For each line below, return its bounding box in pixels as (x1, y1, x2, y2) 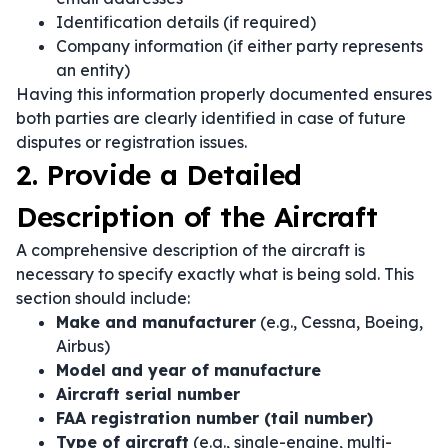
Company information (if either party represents (56, 36, 423, 56)
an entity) (56, 60, 130, 80)
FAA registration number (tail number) (56, 408, 373, 428)
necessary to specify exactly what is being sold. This (16, 264, 414, 284)
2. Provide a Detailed (16, 157, 303, 192)
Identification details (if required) (56, 12, 316, 32)
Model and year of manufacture (56, 360, 321, 380)
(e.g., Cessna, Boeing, (256, 312, 423, 332)
